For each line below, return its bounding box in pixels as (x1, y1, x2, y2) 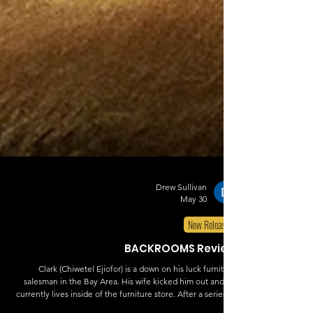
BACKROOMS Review (124, 266, 236, 281)
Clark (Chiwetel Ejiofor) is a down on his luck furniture (38, 289, 236, 299)
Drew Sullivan (156, 207, 207, 217)
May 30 (180, 219, 207, 229)
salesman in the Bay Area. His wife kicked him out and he (24, 301, 236, 312)
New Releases (188, 242, 232, 257)
